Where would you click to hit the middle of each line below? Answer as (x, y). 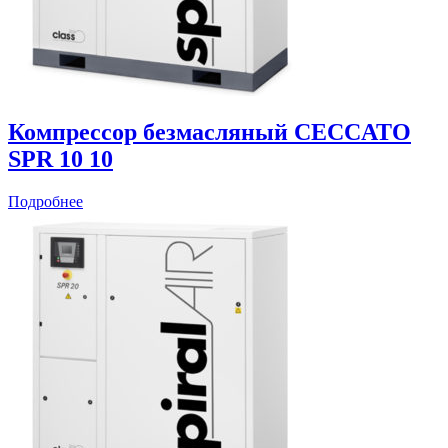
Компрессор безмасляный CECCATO (209, 132)
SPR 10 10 (60, 159)
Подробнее (45, 202)
